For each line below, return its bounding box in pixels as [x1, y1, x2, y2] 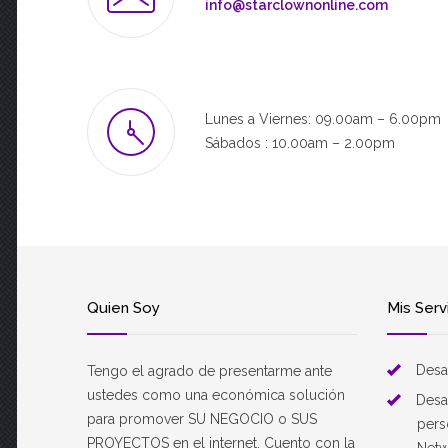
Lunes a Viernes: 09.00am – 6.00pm [205, 111, 441, 127]
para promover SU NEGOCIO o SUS [87, 411, 317, 427]
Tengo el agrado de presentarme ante [87, 363, 332, 379]
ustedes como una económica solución [87, 387, 345, 403]
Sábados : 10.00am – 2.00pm [205, 135, 395, 151]
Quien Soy [87, 299, 160, 317]
